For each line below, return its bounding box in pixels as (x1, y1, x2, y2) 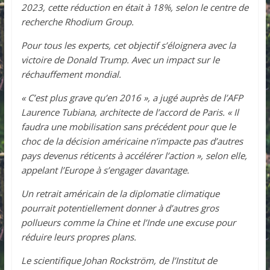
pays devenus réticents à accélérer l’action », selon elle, (20, 149, 247, 162)
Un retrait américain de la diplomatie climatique (20, 187, 219, 199)
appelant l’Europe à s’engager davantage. (20, 163, 189, 176)
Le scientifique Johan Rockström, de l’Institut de (20, 254, 217, 266)
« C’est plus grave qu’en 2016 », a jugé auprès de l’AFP (20, 91, 243, 104)
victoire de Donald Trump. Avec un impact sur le (20, 53, 219, 66)
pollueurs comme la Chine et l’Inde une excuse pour (20, 216, 236, 228)
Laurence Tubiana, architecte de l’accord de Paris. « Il (20, 105, 239, 118)
